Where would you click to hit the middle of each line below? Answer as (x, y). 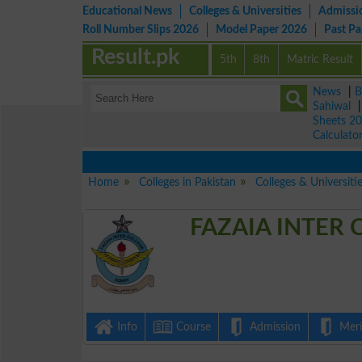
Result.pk (136, 57)
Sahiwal (332, 106)
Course (192, 326)
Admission (273, 326)
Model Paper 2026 (261, 29)
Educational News (127, 11)
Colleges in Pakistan (187, 182)
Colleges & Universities (245, 11)
